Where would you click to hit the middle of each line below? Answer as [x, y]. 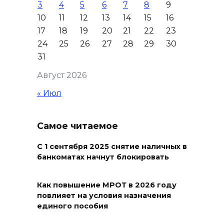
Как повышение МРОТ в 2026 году [107, 185]
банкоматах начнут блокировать [103, 157]
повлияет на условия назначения [104, 196]
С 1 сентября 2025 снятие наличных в [112, 146]
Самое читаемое [77, 126]
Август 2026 [62, 75]
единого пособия [72, 206]
